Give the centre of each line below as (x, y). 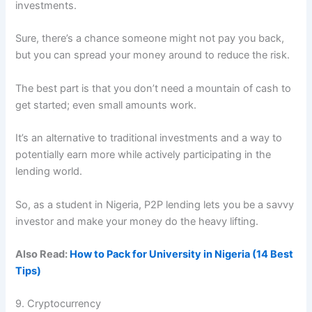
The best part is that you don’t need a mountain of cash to (154, 88)
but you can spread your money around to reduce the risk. (153, 55)
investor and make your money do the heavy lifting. (137, 221)
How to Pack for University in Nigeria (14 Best (182, 254)
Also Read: (43, 254)
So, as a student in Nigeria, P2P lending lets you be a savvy (155, 204)
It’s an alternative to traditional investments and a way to (149, 138)
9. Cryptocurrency (58, 304)
